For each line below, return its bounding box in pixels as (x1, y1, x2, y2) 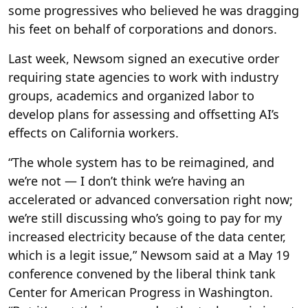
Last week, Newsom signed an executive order (8, 49, 279, 67)
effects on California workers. (8, 124, 179, 141)
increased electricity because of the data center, (8, 228, 286, 245)
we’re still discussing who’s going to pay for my (8, 209, 282, 226)
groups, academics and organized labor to (8, 87, 254, 104)
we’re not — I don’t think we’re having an (8, 172, 245, 189)
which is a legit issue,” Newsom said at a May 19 (8, 246, 289, 263)
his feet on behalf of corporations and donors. (8, 20, 277, 37)
